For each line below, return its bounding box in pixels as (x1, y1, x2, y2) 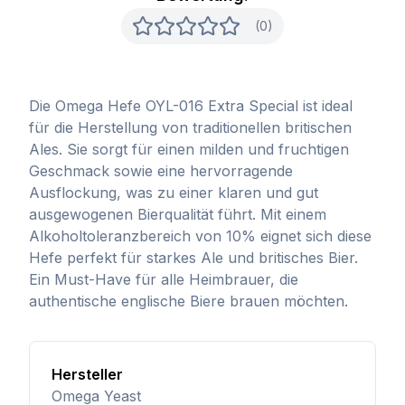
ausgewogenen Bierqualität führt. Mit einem (29, 205, 326, 223)
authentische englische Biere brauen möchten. (29, 292, 348, 310)
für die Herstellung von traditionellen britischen (29, 118, 352, 137)
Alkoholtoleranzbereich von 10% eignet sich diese (29, 227, 372, 245)
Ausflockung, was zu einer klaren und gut (29, 184, 318, 202)
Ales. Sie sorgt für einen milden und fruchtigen (29, 140, 349, 158)
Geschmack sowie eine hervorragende (29, 162, 293, 180)
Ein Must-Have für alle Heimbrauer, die (29, 270, 298, 288)
